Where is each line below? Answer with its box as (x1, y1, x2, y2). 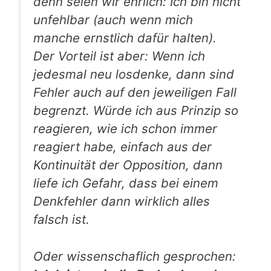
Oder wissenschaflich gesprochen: (33, 248, 236, 264)
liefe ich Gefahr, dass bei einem (33, 175, 218, 191)
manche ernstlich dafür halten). (33, 30, 217, 46)
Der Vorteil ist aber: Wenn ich (33, 48, 205, 64)
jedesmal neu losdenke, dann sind (33, 67, 234, 82)
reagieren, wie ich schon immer (33, 121, 217, 137)
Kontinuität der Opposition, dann (33, 157, 223, 173)
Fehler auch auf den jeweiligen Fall (33, 85, 237, 100)
